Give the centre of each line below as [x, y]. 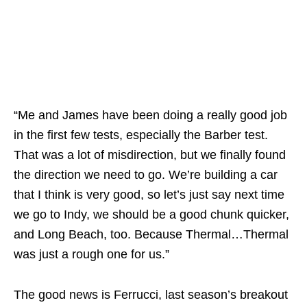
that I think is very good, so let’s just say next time [149, 194]
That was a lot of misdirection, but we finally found [150, 155]
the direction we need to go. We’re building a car [146, 174]
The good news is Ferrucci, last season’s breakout [151, 294]
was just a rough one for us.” [91, 254]
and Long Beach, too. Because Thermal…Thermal [151, 234]
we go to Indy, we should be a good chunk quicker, [151, 214]
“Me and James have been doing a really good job [150, 115]
